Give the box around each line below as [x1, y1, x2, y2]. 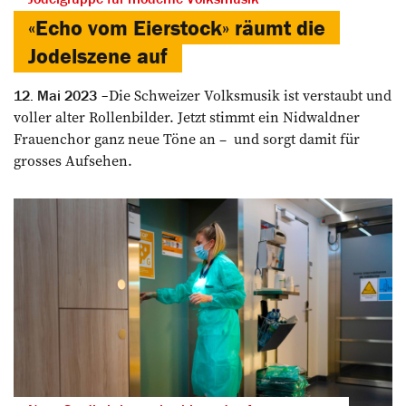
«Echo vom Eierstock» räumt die [28, 14, 325, 41]
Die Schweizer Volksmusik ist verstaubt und [109, 84, 391, 105]
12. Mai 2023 [14, 85, 97, 104]
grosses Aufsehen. [14, 150, 132, 170]
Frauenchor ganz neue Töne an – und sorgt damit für [14, 128, 360, 149]
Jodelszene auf [28, 42, 168, 69]
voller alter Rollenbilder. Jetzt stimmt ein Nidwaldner [14, 106, 360, 127]
